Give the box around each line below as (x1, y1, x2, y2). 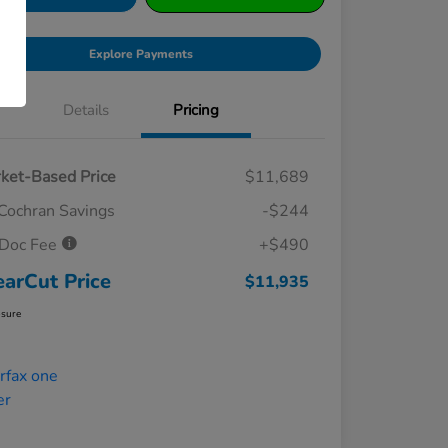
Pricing (173, 100, 220, 121)
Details (63, 100, 110, 121)
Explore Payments (89, 46, 194, 63)
